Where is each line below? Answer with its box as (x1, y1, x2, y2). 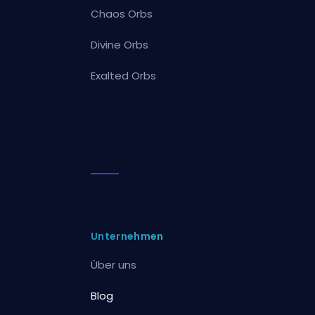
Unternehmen (91, 229, 164, 243)
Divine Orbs (91, 37, 149, 52)
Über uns (91, 257, 137, 272)
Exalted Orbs (91, 67, 157, 83)
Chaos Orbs (91, 6, 153, 21)
